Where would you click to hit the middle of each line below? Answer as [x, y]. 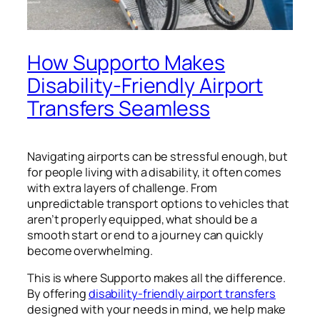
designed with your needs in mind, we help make [157, 309]
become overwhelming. [90, 250]
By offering [58, 293]
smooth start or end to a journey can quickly [145, 235]
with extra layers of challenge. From [122, 187]
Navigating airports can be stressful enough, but [158, 156]
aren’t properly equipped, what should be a [142, 219]
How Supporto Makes [126, 62]
